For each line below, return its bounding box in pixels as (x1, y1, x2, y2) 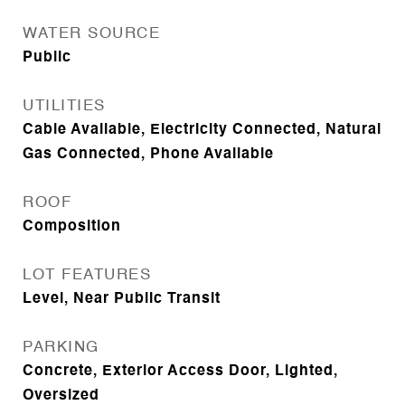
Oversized (23, 389, 99, 403)
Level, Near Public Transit (23, 292, 221, 306)
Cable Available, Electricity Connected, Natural (23, 123, 381, 137)
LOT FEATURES (23, 268, 151, 283)
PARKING (23, 340, 99, 355)
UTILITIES (23, 99, 106, 114)
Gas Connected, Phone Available (23, 147, 274, 162)
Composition (23, 220, 121, 234)
